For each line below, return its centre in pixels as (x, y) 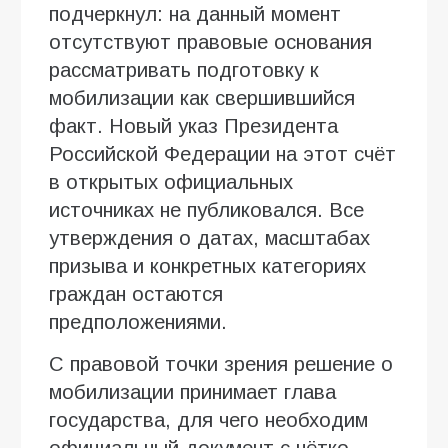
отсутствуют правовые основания (210, 41)
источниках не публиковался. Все (206, 209)
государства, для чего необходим (208, 419)
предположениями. (138, 321)
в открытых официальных (171, 181)
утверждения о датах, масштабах (209, 237)
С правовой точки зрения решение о (221, 363)
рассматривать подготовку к (184, 69)
